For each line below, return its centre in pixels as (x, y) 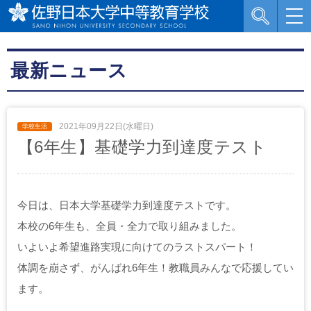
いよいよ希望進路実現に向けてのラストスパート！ (137, 247)
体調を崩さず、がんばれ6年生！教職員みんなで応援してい (155, 268)
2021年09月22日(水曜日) (105, 126)
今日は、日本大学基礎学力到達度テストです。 (127, 205)
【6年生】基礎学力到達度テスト (142, 147)
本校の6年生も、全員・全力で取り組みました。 (129, 226)
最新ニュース (69, 71)
